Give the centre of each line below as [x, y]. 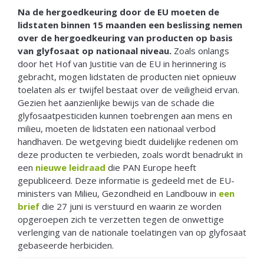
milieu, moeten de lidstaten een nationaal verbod [117, 129]
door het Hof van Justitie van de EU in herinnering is [122, 64]
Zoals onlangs [200, 51]
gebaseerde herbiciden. [66, 245]
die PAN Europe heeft [151, 168]
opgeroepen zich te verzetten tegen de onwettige [121, 220]
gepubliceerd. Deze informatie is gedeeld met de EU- [126, 181]
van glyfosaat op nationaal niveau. [95, 51]
